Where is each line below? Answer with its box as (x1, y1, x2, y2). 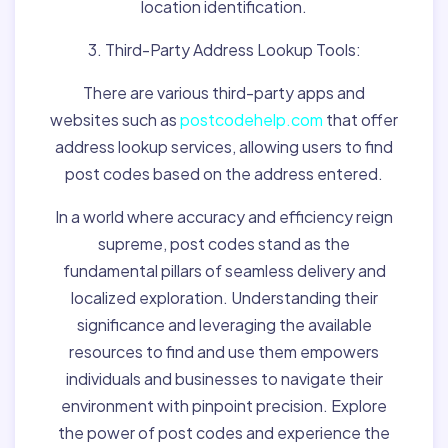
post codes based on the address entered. (65, 163, 383, 184)
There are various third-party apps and (83, 82, 365, 103)
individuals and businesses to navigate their (65, 368, 383, 389)
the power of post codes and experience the (58, 422, 390, 443)
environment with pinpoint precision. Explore (61, 395, 387, 416)
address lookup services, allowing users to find (55, 136, 393, 157)
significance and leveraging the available (76, 314, 372, 335)
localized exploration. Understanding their (70, 287, 378, 308)
